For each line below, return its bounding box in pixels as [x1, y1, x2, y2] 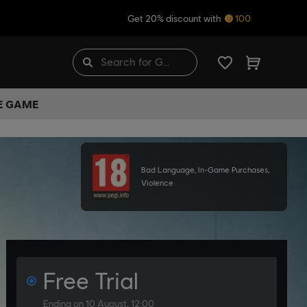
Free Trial [43, 267, 138, 295]
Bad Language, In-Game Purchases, [140, 165, 269, 175]
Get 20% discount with [127, 12, 223, 24]
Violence [140, 178, 173, 188]
